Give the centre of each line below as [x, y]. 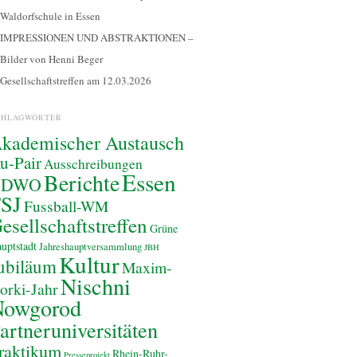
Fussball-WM [66, 206]
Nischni [96, 286]
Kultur [89, 264]
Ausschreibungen [93, 164]
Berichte [82, 183]
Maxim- [147, 267]
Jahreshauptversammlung [90, 247]
